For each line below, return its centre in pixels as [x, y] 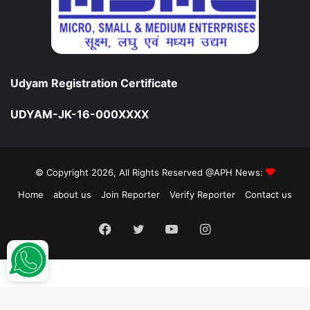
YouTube [202, 228]
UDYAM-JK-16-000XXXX [80, 114]
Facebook [140, 228]
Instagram [239, 228]
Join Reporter [130, 194]
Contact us [268, 194]
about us [72, 194]
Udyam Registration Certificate [94, 83]
